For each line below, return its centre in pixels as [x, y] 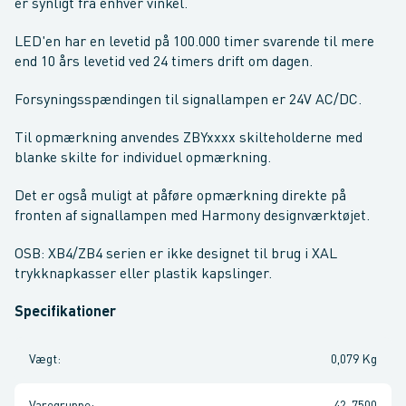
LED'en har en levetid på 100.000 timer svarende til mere [194, 43]
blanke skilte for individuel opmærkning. [143, 159]
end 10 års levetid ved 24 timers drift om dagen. [164, 63]
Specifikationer [65, 313]
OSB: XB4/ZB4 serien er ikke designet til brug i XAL [176, 255]
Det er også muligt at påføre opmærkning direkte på [180, 197]
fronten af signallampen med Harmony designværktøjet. [192, 217]
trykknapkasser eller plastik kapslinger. [143, 275]
